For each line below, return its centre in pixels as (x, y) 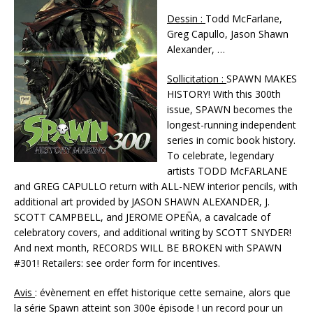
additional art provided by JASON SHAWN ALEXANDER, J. (142, 201)
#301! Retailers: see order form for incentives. (117, 263)
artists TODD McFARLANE (227, 170)
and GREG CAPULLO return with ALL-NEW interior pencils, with (156, 186)
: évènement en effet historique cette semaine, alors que (163, 292)
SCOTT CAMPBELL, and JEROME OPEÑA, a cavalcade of (142, 217)
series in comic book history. (231, 140)
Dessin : (186, 18)
